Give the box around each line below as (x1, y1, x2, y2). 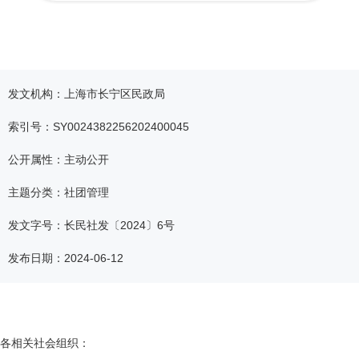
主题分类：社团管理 (8, 186, 109, 200)
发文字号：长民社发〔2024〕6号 (8, 219, 175, 232)
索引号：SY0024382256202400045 (8, 120, 189, 134)
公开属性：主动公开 (8, 153, 109, 167)
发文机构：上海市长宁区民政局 (8, 87, 165, 101)
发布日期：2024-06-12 (8, 252, 123, 265)
